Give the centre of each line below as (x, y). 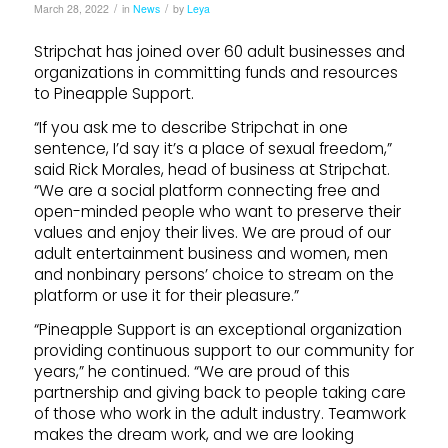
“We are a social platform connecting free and (206, 190)
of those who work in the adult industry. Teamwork (219, 413)
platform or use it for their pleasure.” (166, 295)
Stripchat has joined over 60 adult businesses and (219, 51)
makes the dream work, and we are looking (193, 434)
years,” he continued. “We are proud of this (191, 371)
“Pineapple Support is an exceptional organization (217, 329)
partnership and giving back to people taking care (219, 392)
